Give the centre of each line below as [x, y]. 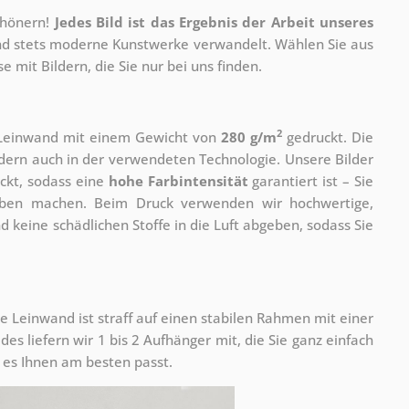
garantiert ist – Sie [311, 180]
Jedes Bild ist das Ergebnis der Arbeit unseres [214, 21]
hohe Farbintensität [178, 180]
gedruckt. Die [328, 136]
